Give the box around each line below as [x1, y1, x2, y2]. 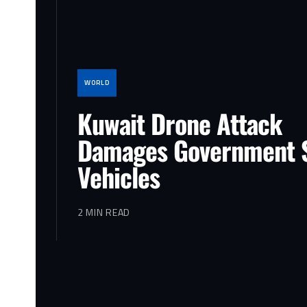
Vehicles [77, 157, 160, 196]
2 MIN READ [77, 204, 130, 219]
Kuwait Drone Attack [77, 103, 282, 143]
